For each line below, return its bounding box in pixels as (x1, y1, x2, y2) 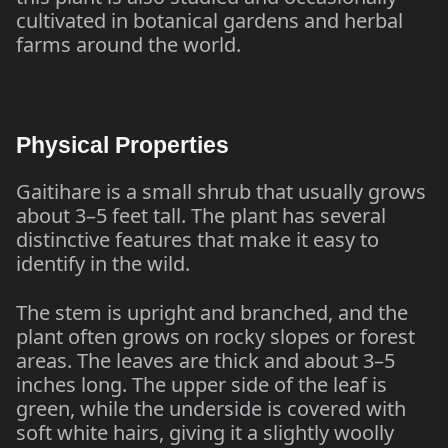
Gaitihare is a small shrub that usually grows (16, 178, 426, 205)
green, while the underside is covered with (16, 395, 406, 422)
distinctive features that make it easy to (16, 226, 379, 253)
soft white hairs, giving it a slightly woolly (16, 419, 394, 446)
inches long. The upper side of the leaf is (16, 371, 387, 398)
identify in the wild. (16, 250, 190, 277)
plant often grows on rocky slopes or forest (16, 323, 415, 350)
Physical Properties (16, 132, 229, 158)
